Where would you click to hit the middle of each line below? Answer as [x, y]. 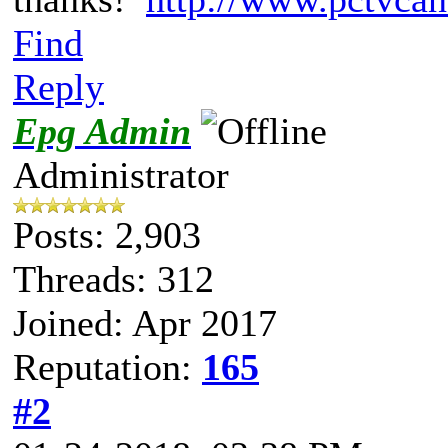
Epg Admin [102, 130]
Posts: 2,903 [107, 234]
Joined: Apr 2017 [145, 322]
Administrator [121, 174]
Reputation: [107, 366]
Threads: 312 [113, 278]
